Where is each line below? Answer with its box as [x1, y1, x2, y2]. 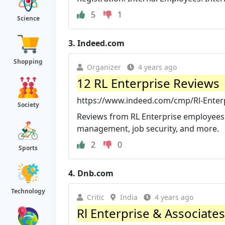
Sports [19, 144, 38, 152]
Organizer [87, 62, 121, 72]
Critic [87, 192, 104, 202]
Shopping [14, 57, 43, 66]
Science [17, 14, 40, 23]
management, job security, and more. [77, 123, 219, 134]
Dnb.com [77, 167, 114, 179]
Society [17, 100, 39, 109]
